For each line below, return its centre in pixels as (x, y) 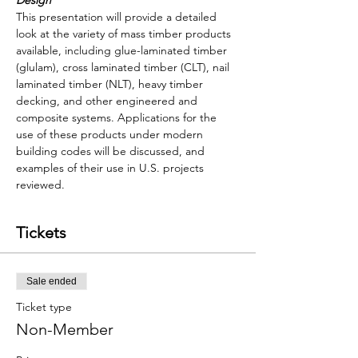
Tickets (41, 233)
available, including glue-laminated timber (123, 50)
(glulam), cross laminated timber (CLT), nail (124, 67)
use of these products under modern (111, 134)
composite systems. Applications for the (118, 117)
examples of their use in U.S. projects (111, 168)
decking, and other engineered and (108, 101)
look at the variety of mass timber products (125, 34)
